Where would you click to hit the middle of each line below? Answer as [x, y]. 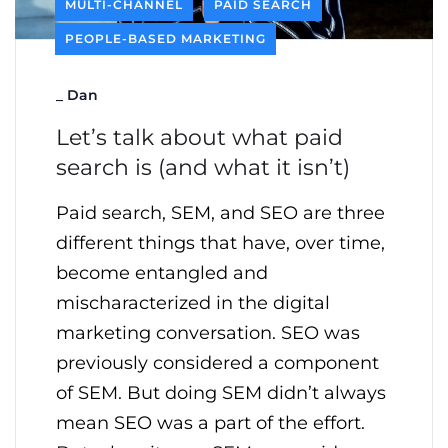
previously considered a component [217, 363]
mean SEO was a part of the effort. [210, 423]
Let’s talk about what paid [199, 138]
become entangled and [162, 273]
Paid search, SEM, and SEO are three [220, 213]
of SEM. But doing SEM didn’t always [221, 393]
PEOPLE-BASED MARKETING [165, 39]
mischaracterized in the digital [193, 303]
